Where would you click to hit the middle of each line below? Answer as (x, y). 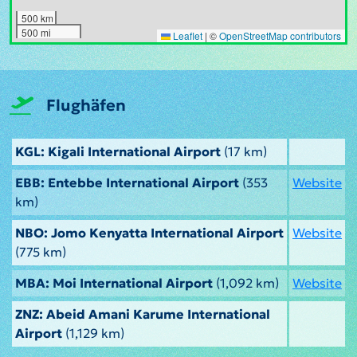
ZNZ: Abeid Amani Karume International (143, 314)
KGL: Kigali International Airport (118, 152)
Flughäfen (86, 106)
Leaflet (186, 36)
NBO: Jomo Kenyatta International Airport (149, 233)
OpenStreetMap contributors (280, 36)
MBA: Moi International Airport (114, 283)
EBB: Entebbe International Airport (127, 183)
